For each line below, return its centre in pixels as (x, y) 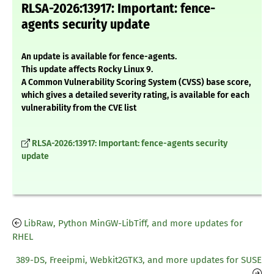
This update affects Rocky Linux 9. (87, 70)
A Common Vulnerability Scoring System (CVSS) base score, (136, 83)
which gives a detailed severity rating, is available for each (135, 95)
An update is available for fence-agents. (99, 57)
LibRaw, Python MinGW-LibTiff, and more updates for (133, 224)
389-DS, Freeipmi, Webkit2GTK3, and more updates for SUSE (139, 260)
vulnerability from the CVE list (79, 108)
